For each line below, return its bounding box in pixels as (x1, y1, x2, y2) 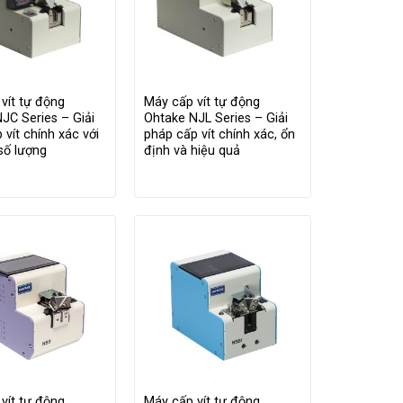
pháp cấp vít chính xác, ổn (143, 127, 295, 143)
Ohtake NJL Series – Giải (143, 111, 288, 127)
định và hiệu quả (143, 143, 240, 159)
